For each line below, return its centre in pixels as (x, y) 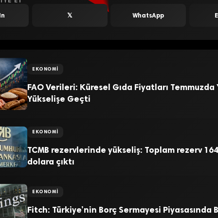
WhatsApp (148, 16)
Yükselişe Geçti (59, 99)
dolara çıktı (51, 162)
